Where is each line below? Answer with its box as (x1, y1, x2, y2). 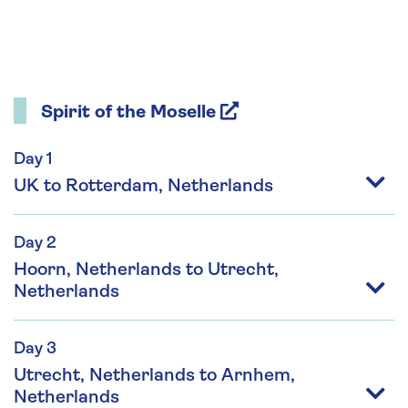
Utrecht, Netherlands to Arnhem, (14, 366, 295, 385)
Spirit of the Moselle (41, 103, 216, 122)
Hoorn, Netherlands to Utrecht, (14, 260, 279, 280)
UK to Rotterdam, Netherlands (14, 177, 273, 196)
